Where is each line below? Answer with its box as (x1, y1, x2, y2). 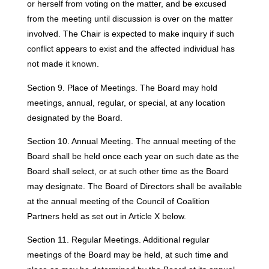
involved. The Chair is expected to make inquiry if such (26, 29, 234, 39)
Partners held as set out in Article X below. (26, 211, 186, 221)
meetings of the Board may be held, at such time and (26, 250, 228, 260)
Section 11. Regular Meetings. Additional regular (26, 235, 210, 245)
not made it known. (26, 59, 99, 69)
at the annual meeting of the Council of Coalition (26, 196, 210, 206)
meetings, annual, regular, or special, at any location (26, 97, 225, 107)
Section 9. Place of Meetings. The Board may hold (26, 82, 217, 92)
